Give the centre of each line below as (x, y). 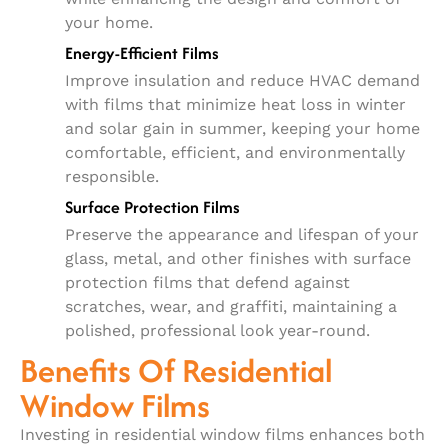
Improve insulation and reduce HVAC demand (242, 80)
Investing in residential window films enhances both (222, 434)
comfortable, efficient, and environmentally (235, 152)
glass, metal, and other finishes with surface (238, 258)
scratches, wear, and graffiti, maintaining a (231, 306)
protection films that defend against (207, 282)
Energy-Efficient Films (142, 52)
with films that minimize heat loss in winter (235, 104)
